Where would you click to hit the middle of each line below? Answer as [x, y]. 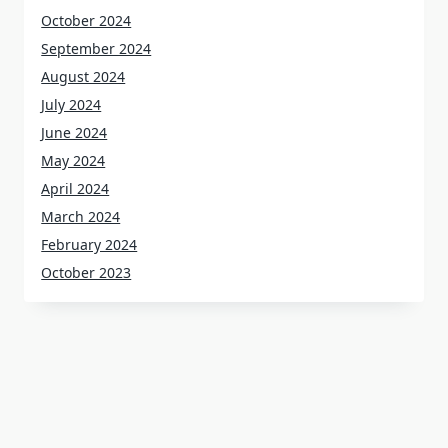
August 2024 [83, 77]
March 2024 [81, 217]
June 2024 [74, 133]
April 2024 [75, 189]
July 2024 [71, 105]
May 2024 [73, 161]
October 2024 [86, 21]
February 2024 [89, 245]
